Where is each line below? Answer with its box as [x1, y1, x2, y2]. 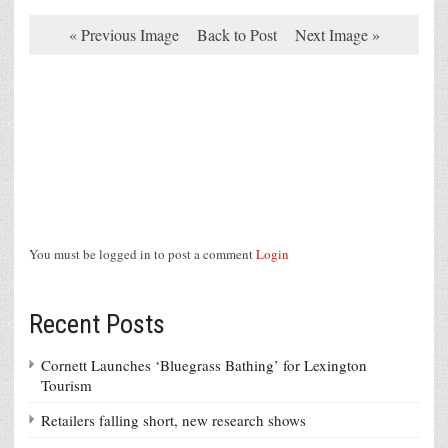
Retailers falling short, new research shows [41, 410, 306, 431]
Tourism [41, 375, 92, 396]
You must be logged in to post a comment [29, 245, 256, 264]
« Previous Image [68, 24, 179, 46]
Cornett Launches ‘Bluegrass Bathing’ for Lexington [41, 355, 367, 376]
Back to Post [196, 24, 277, 46]
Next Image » [294, 24, 380, 46]
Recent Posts [29, 309, 165, 340]
